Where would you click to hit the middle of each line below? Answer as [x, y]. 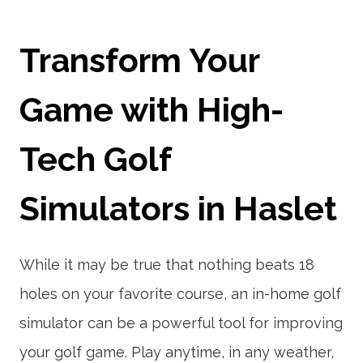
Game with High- [152, 110]
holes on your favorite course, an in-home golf [180, 293]
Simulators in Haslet [178, 209]
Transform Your [139, 60]
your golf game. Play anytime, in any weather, [177, 352]
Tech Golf [95, 159]
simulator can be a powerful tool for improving [181, 322]
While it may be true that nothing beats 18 [167, 264]
